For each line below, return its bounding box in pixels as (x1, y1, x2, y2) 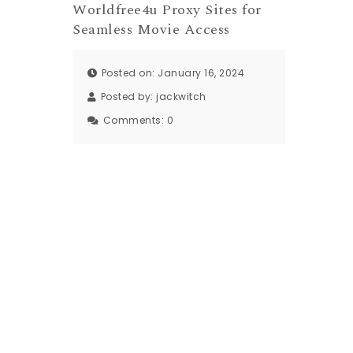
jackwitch (156, 90, 206, 103)
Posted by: (100, 90, 157, 103)
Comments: (102, 113, 167, 127)
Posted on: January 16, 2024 (101, 66, 245, 80)
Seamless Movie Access (72, 18, 230, 40)
